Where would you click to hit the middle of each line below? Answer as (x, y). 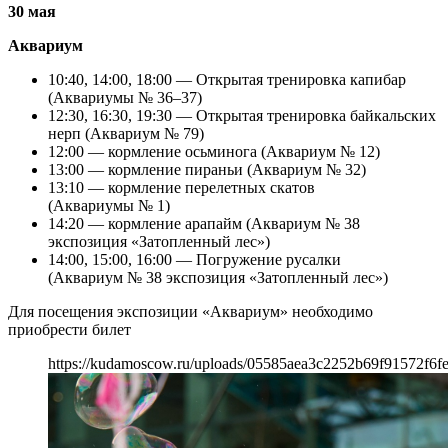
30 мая (32, 11)
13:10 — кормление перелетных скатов (181, 187)
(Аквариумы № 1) (109, 205)
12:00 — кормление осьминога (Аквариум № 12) (214, 151)
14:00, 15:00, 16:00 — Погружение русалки (194, 259)
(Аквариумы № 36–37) (125, 97)
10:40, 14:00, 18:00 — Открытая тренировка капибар (227, 79)
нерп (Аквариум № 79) (126, 133)
